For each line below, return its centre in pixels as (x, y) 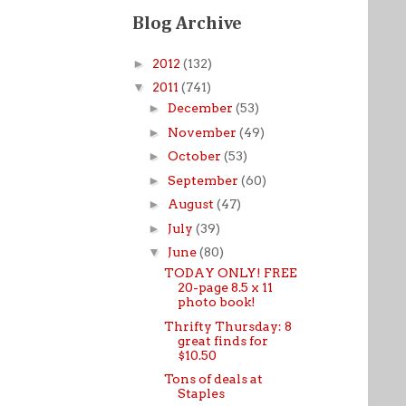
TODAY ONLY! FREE (230, 273)
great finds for (222, 340)
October (195, 156)
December (201, 108)
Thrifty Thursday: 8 (227, 326)
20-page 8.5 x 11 (225, 287)
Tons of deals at (213, 379)
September (204, 180)
